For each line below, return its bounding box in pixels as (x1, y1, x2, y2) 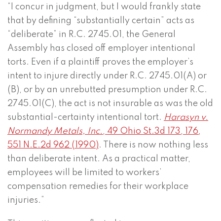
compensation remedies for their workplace (7, 182, 188, 191)
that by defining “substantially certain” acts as (7, 16, 194, 26)
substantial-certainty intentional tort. (7, 113, 164, 122)
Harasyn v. (164, 113, 208, 122)
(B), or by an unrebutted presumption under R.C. (7, 85, 207, 95)
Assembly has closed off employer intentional (7, 44, 195, 53)
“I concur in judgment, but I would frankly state (7, 2, 201, 12)
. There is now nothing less (99, 141, 208, 150)
